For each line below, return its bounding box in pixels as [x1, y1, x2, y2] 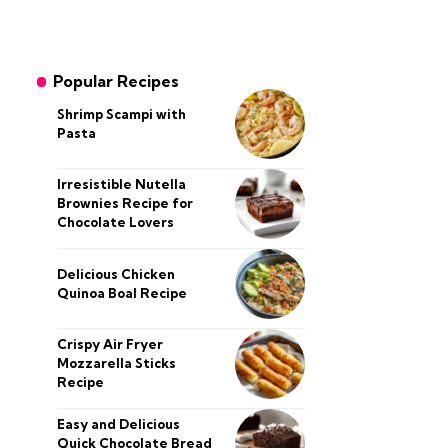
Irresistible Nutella [56, 176, 186, 193]
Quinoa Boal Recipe [56, 284, 187, 301]
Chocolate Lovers [56, 214, 174, 231]
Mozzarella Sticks [56, 355, 176, 372]
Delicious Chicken [56, 265, 175, 282]
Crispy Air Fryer [56, 336, 163, 353]
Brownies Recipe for [56, 195, 193, 212]
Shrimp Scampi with [56, 105, 186, 122]
